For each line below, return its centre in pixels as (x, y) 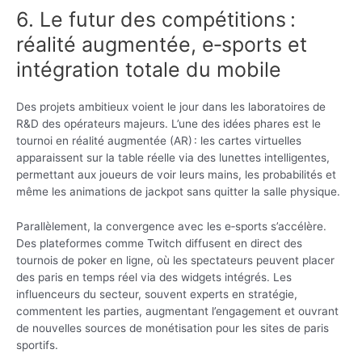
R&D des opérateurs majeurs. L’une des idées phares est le (168, 124)
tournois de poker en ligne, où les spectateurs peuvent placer (175, 261)
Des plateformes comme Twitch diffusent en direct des (159, 244)
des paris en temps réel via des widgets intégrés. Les (154, 278)
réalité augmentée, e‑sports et (162, 45)
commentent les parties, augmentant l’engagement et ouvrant (177, 311)
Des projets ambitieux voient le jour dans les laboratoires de (171, 107)
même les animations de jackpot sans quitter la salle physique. (178, 192)
